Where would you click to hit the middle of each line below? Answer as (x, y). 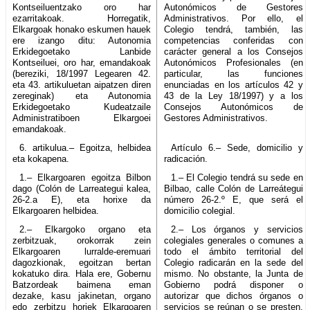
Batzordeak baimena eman (82, 284)
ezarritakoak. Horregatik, (82, 18)
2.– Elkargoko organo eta (85, 229)
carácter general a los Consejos (234, 51)
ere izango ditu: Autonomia (82, 40)
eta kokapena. (41, 158)
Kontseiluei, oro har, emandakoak (82, 62)
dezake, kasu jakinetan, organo (82, 295)
